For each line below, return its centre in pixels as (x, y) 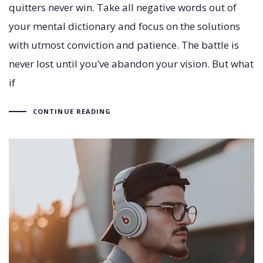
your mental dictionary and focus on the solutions (124, 26)
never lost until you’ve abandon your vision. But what (131, 63)
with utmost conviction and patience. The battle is (124, 45)
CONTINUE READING (72, 112)
